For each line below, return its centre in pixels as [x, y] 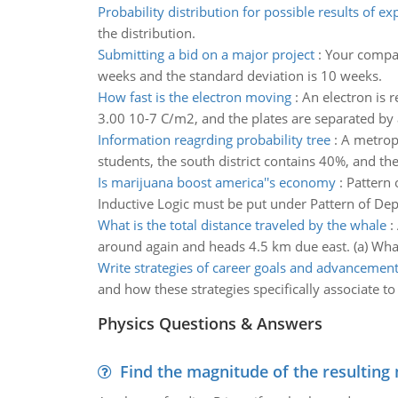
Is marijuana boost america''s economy [216, 182]
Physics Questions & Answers [210, 323]
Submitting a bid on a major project [206, 54]
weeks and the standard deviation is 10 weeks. [239, 76]
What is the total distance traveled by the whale [242, 225]
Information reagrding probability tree [214, 139]
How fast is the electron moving [194, 97]
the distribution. [146, 33]
